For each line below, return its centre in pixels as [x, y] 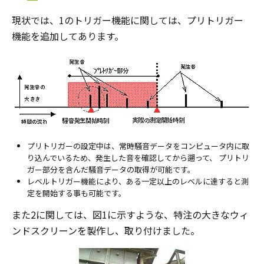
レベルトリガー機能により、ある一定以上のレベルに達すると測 [138, 181]
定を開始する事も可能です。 [77, 193]
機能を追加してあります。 [68, 36]
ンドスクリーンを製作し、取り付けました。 [106, 230]
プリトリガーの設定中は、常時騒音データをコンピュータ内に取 [138, 146]
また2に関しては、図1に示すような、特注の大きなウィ [130, 214]
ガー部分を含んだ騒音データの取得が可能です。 [111, 169]
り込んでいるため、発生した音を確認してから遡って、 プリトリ [138, 158]
